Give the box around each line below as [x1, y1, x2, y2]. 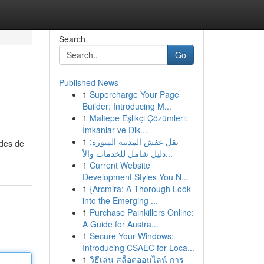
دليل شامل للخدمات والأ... [165, 147, 173, 159]
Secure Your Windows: [89, 230, 174, 242]
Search [58, 33, 85, 45]
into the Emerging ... [82, 194, 158, 206]
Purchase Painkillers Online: [89, 206, 194, 218]
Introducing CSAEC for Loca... [82, 242, 194, 253]
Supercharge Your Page [89, 88, 179, 100]
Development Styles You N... [82, 171, 189, 183]
